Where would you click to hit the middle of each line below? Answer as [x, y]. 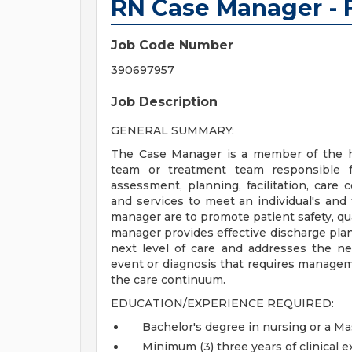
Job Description [164, 102]
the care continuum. [168, 280]
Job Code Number [172, 45]
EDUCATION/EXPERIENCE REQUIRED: [222, 303]
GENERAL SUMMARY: [172, 130]
